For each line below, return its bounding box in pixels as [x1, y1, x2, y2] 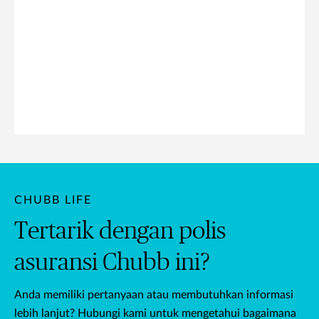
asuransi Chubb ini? [14, 250, 210, 275]
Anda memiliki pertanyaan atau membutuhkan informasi [14, 288, 293, 300]
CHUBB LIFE [14, 194, 92, 206]
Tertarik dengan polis [14, 219, 226, 244]
